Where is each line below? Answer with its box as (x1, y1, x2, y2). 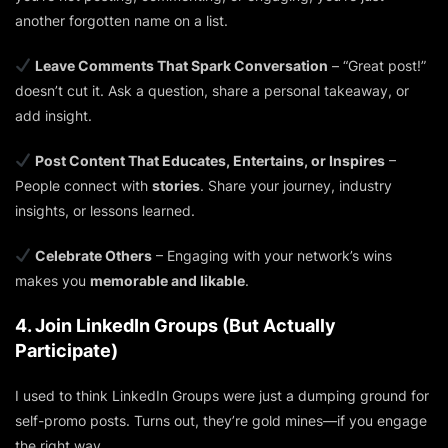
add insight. (15, 106, 92, 124)
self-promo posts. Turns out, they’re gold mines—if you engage (15, 411, 427, 429)
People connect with (15, 176, 152, 194)
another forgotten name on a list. (15, 11, 228, 29)
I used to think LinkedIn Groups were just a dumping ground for (15, 386, 429, 404)
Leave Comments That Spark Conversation (34, 56, 328, 74)
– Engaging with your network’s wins (151, 246, 392, 264)
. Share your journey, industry (200, 176, 392, 194)
